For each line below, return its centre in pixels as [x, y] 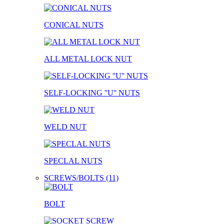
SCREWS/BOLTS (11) [81, 177]
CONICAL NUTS [74, 24]
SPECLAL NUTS [73, 160]
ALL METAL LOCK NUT [88, 58]
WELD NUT [65, 126]
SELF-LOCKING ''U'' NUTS [92, 92]
